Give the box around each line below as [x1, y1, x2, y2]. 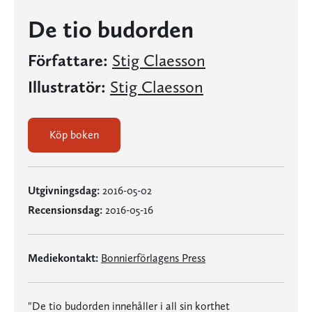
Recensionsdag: [28, 203, 102, 217]
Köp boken [49, 128, 99, 141]
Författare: [28, 50, 108, 70]
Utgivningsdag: [28, 184, 100, 197]
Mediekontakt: [28, 251, 98, 265]
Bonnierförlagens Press [101, 251, 205, 265]
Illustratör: [28, 77, 106, 97]
